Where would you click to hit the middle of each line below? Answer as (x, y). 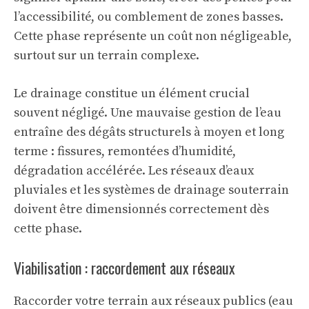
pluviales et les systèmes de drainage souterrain (151, 190)
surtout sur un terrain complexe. (107, 56)
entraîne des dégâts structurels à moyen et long (149, 132)
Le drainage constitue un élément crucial (132, 94)
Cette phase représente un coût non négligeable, (153, 37)
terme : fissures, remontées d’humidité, (125, 152)
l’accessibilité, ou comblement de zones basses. (149, 17)
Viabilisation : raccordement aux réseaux (124, 268)
